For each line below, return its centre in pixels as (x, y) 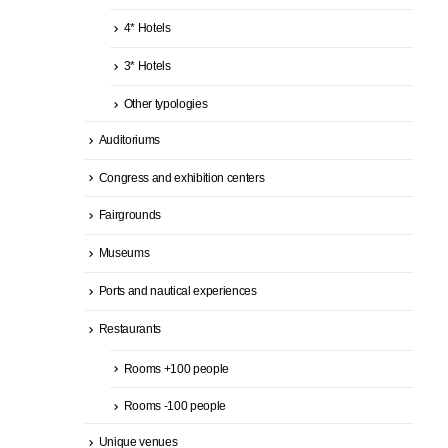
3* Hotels (147, 66)
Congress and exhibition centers (181, 177)
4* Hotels (147, 28)
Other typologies (165, 103)
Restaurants (129, 328)
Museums (124, 253)
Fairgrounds (129, 215)
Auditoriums (129, 139)
